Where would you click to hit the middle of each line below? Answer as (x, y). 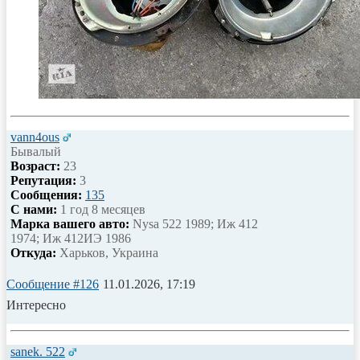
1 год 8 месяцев (101, 209)
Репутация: (43, 180)
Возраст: (35, 166)
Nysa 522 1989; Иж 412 (194, 223)
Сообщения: (46, 194)
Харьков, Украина (107, 252)
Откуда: (33, 252)
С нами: (34, 209)
